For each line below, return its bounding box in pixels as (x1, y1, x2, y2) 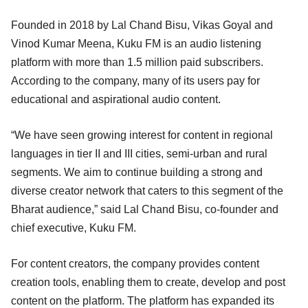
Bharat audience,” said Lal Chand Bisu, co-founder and (11, 203, 278, 215)
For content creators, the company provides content (11, 257, 259, 269)
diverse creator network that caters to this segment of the (11, 184, 283, 197)
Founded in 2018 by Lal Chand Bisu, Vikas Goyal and (11, 19, 273, 31)
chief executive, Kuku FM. (11, 221, 139, 234)
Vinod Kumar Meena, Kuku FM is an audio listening (11, 37, 261, 49)
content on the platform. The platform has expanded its (11, 294, 274, 307)
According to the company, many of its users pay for (11, 74, 260, 87)
